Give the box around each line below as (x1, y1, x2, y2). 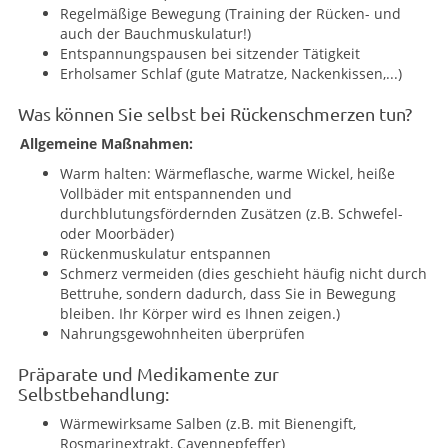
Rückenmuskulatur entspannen (60, 244, 271, 263)
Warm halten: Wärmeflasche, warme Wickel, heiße (60, 164, 395, 183)
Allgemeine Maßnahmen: (20, 134, 193, 153)
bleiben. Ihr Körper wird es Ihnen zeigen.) (60, 304, 340, 323)
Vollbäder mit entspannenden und (60, 184, 292, 203)
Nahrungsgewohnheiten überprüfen (60, 324, 305, 343)
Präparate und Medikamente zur (18, 363, 279, 384)
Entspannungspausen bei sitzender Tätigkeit (60, 44, 360, 63)
